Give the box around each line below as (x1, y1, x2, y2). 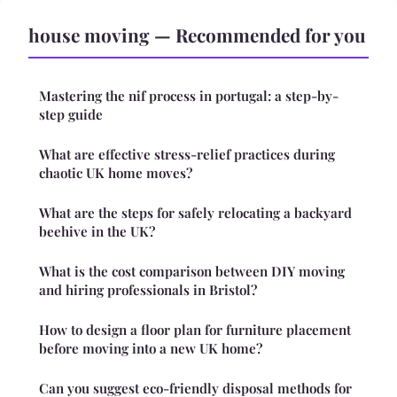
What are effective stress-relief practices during (39, 144, 335, 163)
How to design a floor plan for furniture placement (39, 320, 351, 339)
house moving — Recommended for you (28, 21, 366, 47)
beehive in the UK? (39, 222, 155, 240)
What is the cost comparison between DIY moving (39, 261, 345, 280)
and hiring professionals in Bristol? (39, 280, 257, 299)
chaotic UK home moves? (39, 163, 192, 182)
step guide (39, 105, 103, 123)
